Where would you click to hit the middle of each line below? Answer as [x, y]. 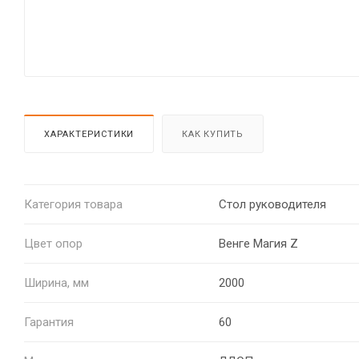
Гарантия [49, 322]
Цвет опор [53, 243]
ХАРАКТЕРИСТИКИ [89, 134]
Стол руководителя [272, 204]
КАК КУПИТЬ [213, 134]
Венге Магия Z [258, 243]
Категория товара [73, 204]
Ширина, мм [56, 282]
